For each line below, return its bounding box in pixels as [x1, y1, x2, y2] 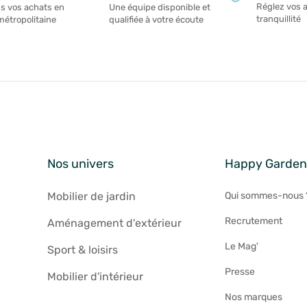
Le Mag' [225, 240, 259, 252]
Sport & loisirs [47, 243, 118, 256]
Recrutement [225, 214, 283, 227]
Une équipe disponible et [108, 1, 210, 12]
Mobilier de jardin [47, 189, 136, 203]
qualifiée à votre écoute [108, 14, 204, 25]
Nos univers [47, 156, 114, 171]
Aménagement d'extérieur [47, 216, 182, 230]
